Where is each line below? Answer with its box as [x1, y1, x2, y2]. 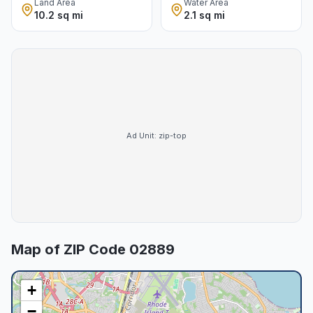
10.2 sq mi [34, 9, 83, 21]
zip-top [159, 130, 187, 140]
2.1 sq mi [184, 9, 225, 21]
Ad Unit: [126, 130, 159, 140]
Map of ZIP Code [11, 241, 129, 258]
